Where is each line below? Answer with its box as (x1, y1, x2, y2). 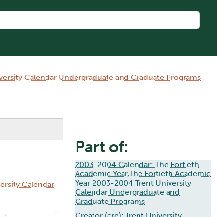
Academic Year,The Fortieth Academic (75, 169, 211, 179)
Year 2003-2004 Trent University (75, 178, 191, 188)
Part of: (75, 138, 128, 156)
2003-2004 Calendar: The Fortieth (75, 160, 199, 170)
